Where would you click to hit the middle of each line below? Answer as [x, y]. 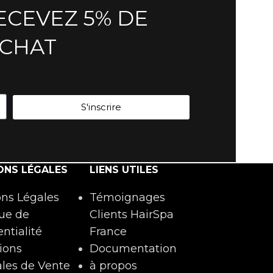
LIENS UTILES [124, 169]
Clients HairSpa [132, 214]
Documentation [133, 248]
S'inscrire [101, 107]
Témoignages [128, 197]
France [108, 231]
